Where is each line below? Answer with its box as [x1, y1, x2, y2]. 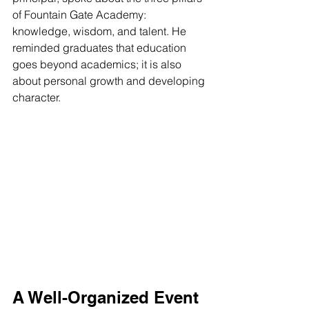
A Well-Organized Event [12, 288, 199, 308]
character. [12, 90, 61, 104]
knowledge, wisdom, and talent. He [12, 23, 189, 38]
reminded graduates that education [12, 40, 189, 54]
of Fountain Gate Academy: [12, 7, 149, 21]
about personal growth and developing [12, 73, 208, 88]
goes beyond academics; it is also [12, 57, 184, 71]
